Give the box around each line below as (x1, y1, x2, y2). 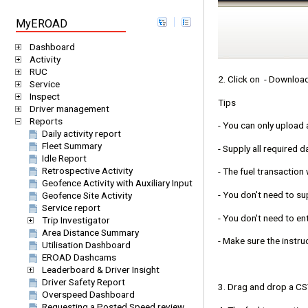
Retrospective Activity (42, 165, 133, 176)
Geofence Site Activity (42, 190, 132, 201)
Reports (30, 115, 63, 126)
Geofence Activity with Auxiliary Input (42, 177, 192, 188)
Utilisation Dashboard (42, 239, 131, 250)
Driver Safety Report (42, 276, 125, 287)
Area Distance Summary (42, 227, 139, 238)
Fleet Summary (42, 140, 102, 151)
